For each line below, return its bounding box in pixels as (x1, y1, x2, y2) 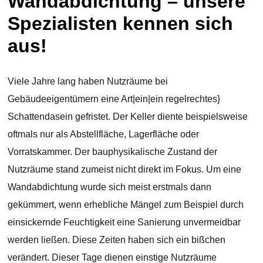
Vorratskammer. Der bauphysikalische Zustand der (8, 146, 218, 157)
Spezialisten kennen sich (8, 13, 234, 35)
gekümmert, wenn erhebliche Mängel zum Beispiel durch (8, 199, 244, 210)
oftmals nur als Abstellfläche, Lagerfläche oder (8, 129, 200, 139)
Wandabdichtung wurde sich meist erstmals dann (8, 181, 212, 192)
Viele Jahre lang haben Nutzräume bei (8, 76, 168, 86)
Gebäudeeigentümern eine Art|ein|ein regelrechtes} (8, 93, 221, 104)
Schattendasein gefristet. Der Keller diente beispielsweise (8, 111, 248, 122)
